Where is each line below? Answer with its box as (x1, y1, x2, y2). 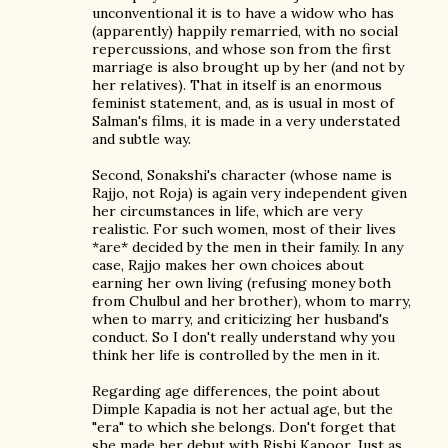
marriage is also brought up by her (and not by (92, 58, 404, 76)
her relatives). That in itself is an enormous (92, 76, 382, 94)
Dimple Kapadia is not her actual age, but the (92, 400, 393, 418)
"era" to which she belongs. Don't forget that (92, 418, 396, 436)
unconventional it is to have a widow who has (92, 4, 394, 22)
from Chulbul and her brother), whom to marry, (92, 292, 411, 310)
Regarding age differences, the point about (92, 382, 380, 400)
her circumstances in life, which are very (92, 202, 362, 220)
